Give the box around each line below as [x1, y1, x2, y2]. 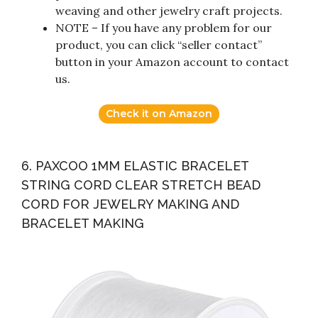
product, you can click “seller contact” [55, 38, 262, 53]
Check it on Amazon [106, 107, 212, 121]
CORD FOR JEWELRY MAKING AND [21, 197, 239, 212]
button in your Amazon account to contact [55, 55, 289, 70]
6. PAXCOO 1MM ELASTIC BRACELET [21, 158, 248, 174]
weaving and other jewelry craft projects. [55, 4, 283, 18]
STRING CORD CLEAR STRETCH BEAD [21, 177, 261, 193]
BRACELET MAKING [21, 216, 144, 231]
